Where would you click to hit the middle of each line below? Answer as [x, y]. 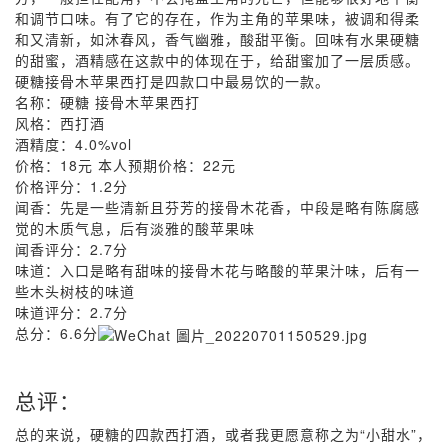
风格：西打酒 [60, 123]
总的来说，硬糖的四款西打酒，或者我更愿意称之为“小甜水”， [223, 434]
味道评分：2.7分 [71, 312]
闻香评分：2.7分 [71, 249]
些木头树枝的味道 [75, 291]
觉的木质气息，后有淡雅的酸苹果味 [135, 228]
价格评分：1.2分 [71, 186]
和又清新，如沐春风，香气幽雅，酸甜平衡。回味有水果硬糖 [217, 39]
